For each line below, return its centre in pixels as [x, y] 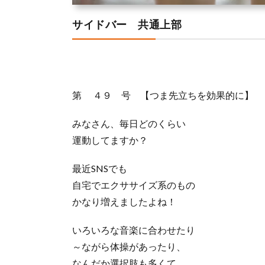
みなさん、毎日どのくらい [129, 123]
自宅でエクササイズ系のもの [134, 185]
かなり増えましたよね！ [124, 201]
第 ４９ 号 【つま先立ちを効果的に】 [163, 95]
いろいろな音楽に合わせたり [134, 230]
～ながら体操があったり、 [129, 246]
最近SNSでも [100, 168]
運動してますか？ [110, 140]
